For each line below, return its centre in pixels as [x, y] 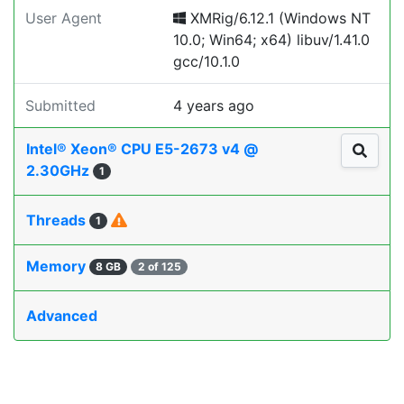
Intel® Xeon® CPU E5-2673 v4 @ [142, 149]
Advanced [62, 316]
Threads [58, 220]
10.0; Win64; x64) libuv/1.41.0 [271, 40]
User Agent [64, 18]
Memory [58, 266]
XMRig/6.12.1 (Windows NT [278, 18]
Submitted [60, 106]
